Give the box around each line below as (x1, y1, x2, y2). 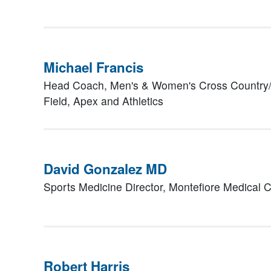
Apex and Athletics (73, 93, 163, 108)
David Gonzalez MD (44, 159, 167, 178)
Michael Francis (44, 57, 143, 77)
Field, (44, 93, 73, 108)
